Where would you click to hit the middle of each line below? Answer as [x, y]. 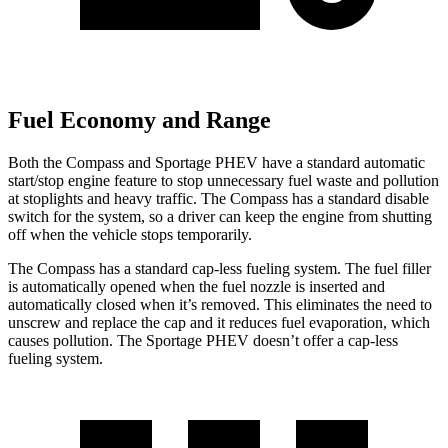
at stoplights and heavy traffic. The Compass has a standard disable [218, 199]
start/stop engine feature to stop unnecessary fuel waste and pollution [223, 181]
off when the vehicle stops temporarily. [130, 235]
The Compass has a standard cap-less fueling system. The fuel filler [219, 269]
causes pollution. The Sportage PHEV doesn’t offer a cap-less [203, 341]
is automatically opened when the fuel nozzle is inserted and [196, 287]
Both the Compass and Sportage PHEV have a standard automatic [216, 163]
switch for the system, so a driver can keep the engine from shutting [220, 217]
